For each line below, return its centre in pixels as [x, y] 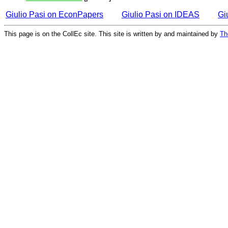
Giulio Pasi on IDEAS [161, 14]
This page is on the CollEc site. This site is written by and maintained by [112, 34]
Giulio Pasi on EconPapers [54, 14]
